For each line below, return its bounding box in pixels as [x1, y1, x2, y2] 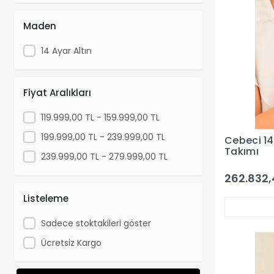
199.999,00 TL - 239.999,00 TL [40, 130, 165, 143]
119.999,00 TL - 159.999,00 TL [40, 111, 160, 124]
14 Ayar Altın [40, 44, 92, 57]
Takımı [224, 144, 259, 158]
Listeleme [23, 191, 68, 205]
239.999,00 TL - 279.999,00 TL [40, 150, 168, 163]
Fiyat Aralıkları [23, 86, 91, 99]
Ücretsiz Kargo [40, 236, 102, 249]
